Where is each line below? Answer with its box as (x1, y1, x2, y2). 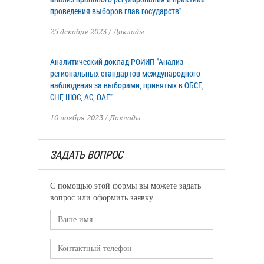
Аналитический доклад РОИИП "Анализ (50, 56, 183, 67)
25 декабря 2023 (50, 27, 107, 36)
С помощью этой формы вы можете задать (50, 181, 201, 190)
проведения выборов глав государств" (50, 5, 181, 16)
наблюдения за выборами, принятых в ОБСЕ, (50, 80, 204, 91)
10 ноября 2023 (50, 113, 103, 122)
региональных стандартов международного (50, 68, 200, 79)
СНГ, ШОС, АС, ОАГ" (50, 91, 113, 103)
